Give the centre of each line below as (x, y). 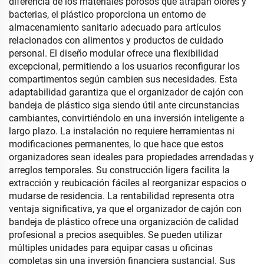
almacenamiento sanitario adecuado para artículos (115, 28)
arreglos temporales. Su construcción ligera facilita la (119, 170)
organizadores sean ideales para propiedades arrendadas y (131, 157)
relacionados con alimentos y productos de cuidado (116, 41)
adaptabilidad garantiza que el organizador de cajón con (126, 93)
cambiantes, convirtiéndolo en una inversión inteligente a (127, 118)
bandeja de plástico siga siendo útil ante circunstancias (124, 105)
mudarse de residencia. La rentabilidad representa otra (122, 196)
